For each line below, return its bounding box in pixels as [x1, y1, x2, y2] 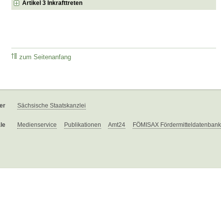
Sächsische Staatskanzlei [17, 102, 86, 110]
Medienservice [17, 121, 57, 129]
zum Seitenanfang [19, 54, 72, 61]
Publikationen [64, 121, 101, 129]
